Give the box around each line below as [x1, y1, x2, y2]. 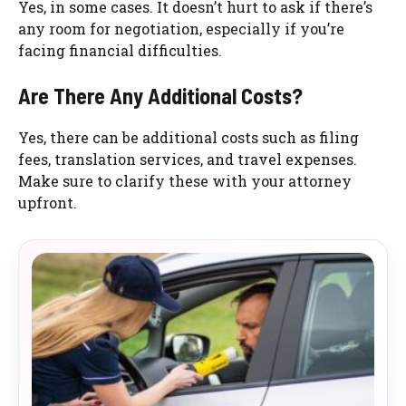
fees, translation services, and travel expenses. [18, 150, 357, 169]
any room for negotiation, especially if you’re [18, 19, 344, 39]
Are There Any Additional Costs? [18, 82, 303, 110]
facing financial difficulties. [18, 41, 222, 61]
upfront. [18, 193, 77, 213]
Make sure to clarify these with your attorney [18, 171, 352, 191]
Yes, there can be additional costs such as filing [18, 128, 359, 148]
